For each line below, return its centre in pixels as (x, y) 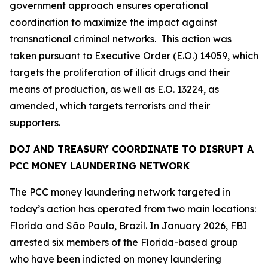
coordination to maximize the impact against (113, 22)
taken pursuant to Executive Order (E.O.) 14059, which (134, 56)
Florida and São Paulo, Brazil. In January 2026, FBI (128, 226)
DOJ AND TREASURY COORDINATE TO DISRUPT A (132, 149)
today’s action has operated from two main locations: (133, 209)
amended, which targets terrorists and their (110, 106)
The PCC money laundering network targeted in (120, 192)
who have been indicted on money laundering (115, 259)
